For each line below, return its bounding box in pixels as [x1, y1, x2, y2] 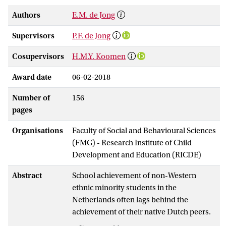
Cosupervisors [12, 51, 64, 61]
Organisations [12, 126, 63, 135]
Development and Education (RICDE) [72, 150, 201, 159]
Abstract [12, 171, 42, 180]
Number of [12, 93, 50, 102]
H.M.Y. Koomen [72, 51, 126, 61]
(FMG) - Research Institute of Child [72, 138, 192, 147]
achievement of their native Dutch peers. [72, 207, 211, 216]
